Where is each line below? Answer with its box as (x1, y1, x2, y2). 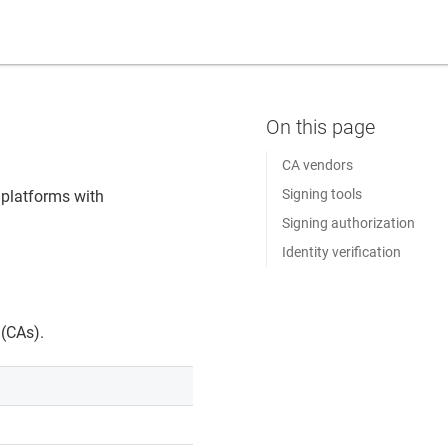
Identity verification (281, 244, 401, 260)
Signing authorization (281, 215, 415, 231)
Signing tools (281, 186, 362, 202)
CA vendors (281, 157, 353, 173)
